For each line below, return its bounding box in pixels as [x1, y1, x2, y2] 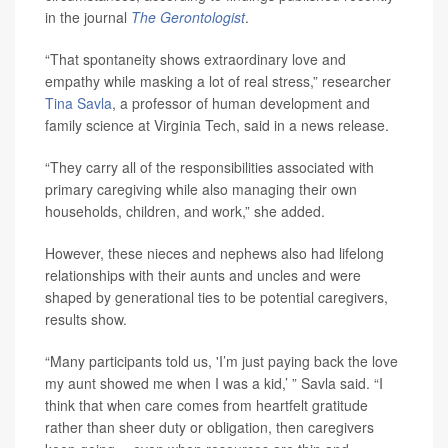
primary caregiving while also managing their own [45, 179, 357, 199]
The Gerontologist [131, 7, 245, 27]
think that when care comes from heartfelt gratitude [45, 395, 368, 415]
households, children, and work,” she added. [45, 201, 325, 221]
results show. [45, 309, 127, 329]
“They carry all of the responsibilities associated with [45, 157, 374, 177]
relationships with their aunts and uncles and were [45, 265, 361, 285]
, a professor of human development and [112, 93, 370, 113]
